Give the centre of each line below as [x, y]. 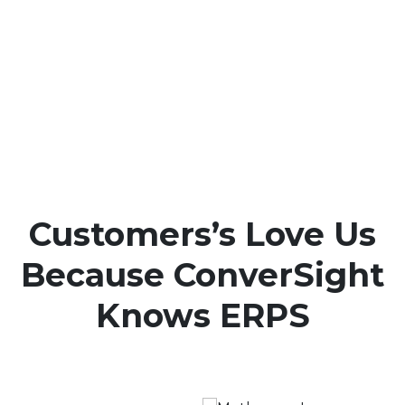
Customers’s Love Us [202, 235]
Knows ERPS [202, 316]
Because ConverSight [202, 275]
